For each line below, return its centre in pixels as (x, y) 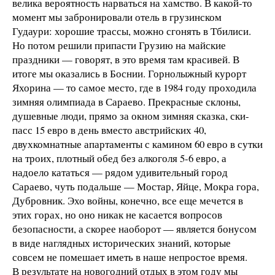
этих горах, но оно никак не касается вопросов (117, 214)
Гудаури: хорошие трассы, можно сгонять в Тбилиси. (132, 31)
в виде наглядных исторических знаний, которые (122, 242)
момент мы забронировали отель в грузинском (117, 17)
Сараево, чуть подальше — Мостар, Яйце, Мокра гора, (136, 186)
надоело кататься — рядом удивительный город (120, 172)
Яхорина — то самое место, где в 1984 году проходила (134, 87)
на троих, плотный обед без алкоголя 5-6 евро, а (119, 158)
